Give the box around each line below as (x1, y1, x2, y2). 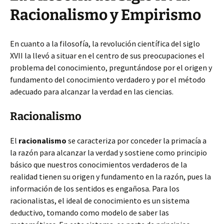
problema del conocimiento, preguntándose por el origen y (10, 62, 212, 72)
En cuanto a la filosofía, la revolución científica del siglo (10, 38, 200, 48)
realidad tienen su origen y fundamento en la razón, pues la (10, 171, 211, 181)
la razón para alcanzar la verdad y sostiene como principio (10, 147, 207, 157)
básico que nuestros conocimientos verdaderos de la (10, 159, 187, 169)
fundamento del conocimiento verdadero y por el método (10, 74, 205, 84)
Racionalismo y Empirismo (10, 6, 201, 24)
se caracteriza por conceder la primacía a (66, 135, 206, 145)
